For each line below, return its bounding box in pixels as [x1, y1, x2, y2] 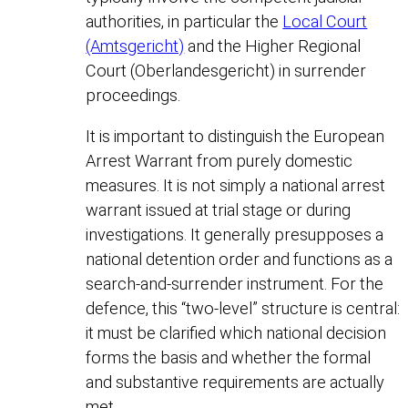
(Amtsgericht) [86, 36, 185, 56]
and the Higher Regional [184, 36, 362, 56]
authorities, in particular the [86, 11, 283, 31]
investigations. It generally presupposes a [86, 224, 384, 244]
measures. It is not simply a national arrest [86, 175, 386, 195]
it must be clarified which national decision [86, 322, 387, 342]
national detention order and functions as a [86, 249, 393, 269]
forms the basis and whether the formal [86, 347, 372, 367]
